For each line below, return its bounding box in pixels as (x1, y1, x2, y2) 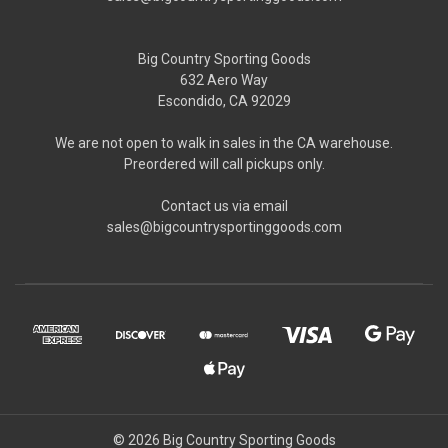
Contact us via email (160, 197, 288, 214)
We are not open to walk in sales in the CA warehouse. (55, 134, 393, 151)
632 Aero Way (180, 71, 268, 88)
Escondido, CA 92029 (157, 92, 291, 109)
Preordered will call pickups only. (123, 155, 325, 172)
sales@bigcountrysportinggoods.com (106, 218, 342, 235)
